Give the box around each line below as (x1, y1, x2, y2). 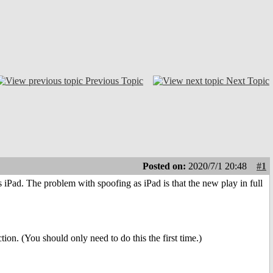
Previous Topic (85, 75, 143, 86)
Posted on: (143, 161, 188, 172)
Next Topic (226, 75, 269, 86)
